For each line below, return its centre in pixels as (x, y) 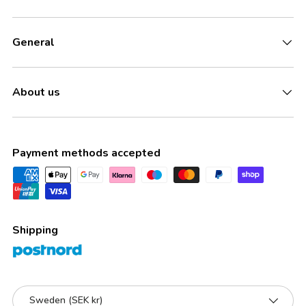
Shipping (35, 230)
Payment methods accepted (86, 153)
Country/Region (49, 292)
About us (36, 92)
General (33, 42)
